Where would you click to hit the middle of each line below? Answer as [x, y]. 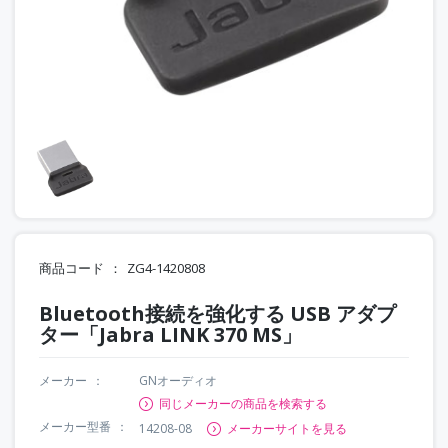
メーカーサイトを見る [287, 428]
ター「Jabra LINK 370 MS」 [170, 334]
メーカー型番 [75, 426]
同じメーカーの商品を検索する [243, 403]
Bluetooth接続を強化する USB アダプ [217, 313]
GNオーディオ [178, 380]
